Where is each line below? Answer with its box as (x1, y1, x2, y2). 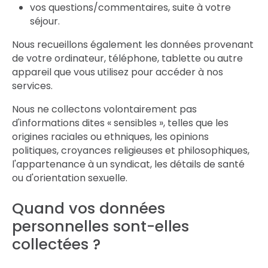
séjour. (30, 14, 60, 28)
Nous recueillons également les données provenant (12, 38, 254, 51)
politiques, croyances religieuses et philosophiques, (12, 144, 249, 157)
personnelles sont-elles (12, 216, 189, 237)
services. (12, 79, 53, 93)
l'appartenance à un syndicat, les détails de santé (12, 157, 245, 171)
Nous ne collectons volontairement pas (12, 102, 197, 116)
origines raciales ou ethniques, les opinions (12, 130, 209, 144)
